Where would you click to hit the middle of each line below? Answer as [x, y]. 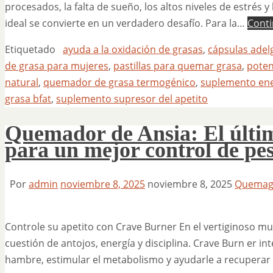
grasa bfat [28, 98]
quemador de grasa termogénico [119, 82]
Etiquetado [30, 49]
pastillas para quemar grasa [178, 66]
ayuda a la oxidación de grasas [133, 49]
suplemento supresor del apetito [132, 98]
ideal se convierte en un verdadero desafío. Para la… [126, 23]
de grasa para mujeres [57, 66]
